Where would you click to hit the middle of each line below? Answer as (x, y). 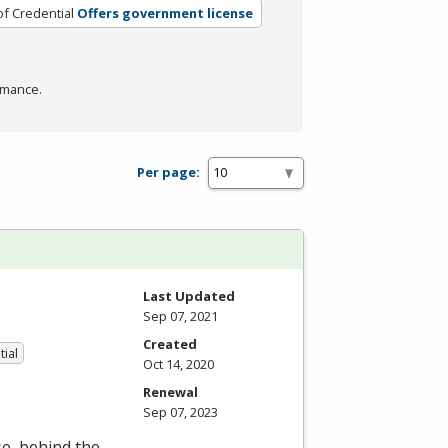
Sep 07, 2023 (180, 411)
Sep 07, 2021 (180, 315)
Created (170, 343)
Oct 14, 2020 (178, 363)
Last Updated (189, 295)
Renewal (170, 391)
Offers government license (164, 12)
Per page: (168, 172)
